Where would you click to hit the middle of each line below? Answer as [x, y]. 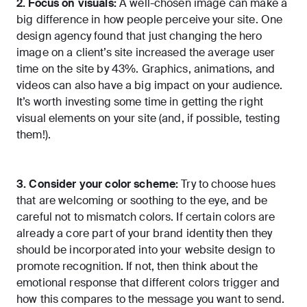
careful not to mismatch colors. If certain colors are [146, 217]
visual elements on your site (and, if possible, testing [148, 119]
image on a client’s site [75, 53]
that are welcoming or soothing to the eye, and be [142, 201]
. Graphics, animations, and [206, 69]
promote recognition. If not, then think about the [137, 267]
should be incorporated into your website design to [146, 250]
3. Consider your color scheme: [99, 184]
